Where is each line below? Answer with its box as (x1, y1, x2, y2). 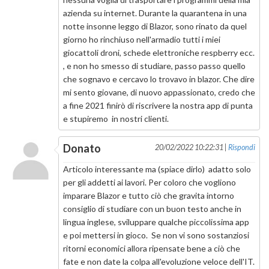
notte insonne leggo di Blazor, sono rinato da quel (62, 21, 247, 32)
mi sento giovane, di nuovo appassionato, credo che (62, 87, 255, 98)
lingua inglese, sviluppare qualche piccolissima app (62, 216, 249, 227)
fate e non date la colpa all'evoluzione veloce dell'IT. (62, 256, 255, 267)
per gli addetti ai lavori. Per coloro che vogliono (62, 177, 236, 187)
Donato (62, 141, 101, 155)
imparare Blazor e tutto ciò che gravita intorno (62, 190, 234, 201)
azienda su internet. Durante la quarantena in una (62, 8, 247, 19)
